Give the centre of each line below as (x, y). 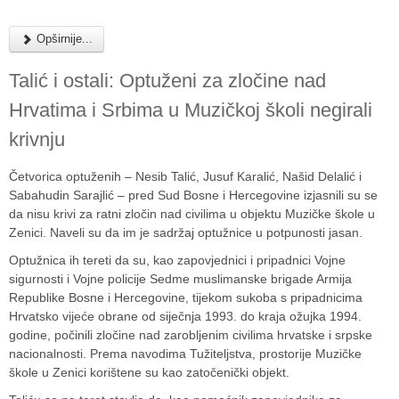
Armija (334, 278)
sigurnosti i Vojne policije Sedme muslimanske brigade (163, 278)
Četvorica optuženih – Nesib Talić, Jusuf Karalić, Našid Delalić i (185, 176)
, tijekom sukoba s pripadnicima (274, 297)
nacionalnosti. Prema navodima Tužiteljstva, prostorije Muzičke (185, 353)
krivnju (37, 139)
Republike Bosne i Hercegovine (97, 297)
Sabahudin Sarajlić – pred (83, 195)
